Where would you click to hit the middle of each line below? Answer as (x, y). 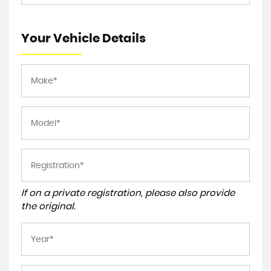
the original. (48, 207)
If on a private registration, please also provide (128, 193)
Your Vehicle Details (83, 39)
